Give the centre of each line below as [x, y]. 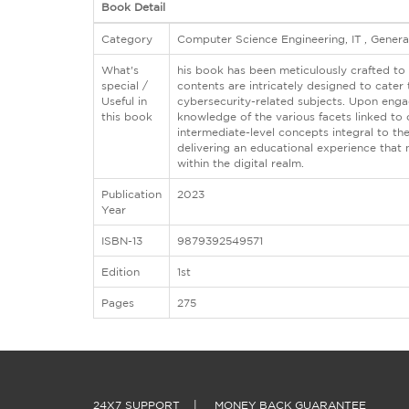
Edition [121, 271]
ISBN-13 [122, 240]
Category [127, 38]
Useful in [124, 100]
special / [125, 85]
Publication [131, 194]
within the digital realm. [241, 163]
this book [127, 116]
